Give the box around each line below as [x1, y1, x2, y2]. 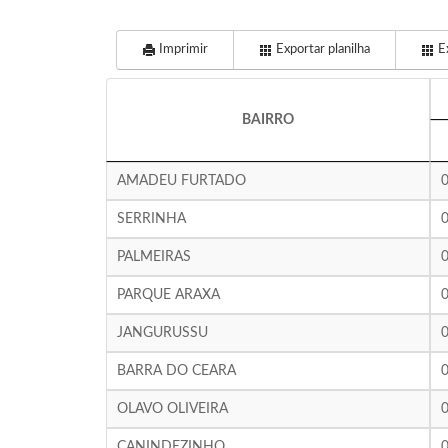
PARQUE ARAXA [116, 288, 220, 302]
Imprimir [155, 43, 208, 56]
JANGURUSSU [116, 326, 208, 340]
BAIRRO [241, 113, 294, 127]
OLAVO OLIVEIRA [116, 402, 228, 416]
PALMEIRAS [116, 250, 191, 264]
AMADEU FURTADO [116, 174, 246, 188]
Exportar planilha [272, 43, 370, 56]
